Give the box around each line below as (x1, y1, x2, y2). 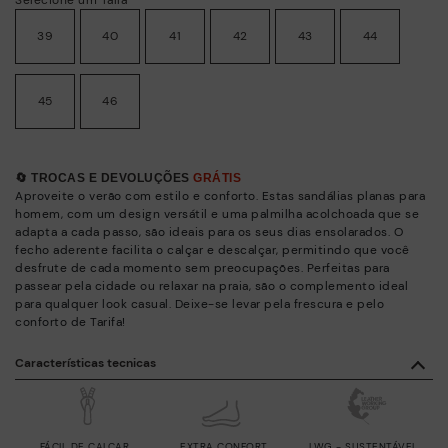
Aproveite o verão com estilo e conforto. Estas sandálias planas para (15, 187, 425, 204)
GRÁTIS (193, 170, 241, 185)
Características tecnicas (15, 354, 156, 371)
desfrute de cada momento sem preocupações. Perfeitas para (15, 259, 390, 276)
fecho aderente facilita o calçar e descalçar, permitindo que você (15, 241, 410, 258)
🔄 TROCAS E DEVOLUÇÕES (15, 170, 193, 185)
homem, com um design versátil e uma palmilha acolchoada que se (15, 205, 419, 222)
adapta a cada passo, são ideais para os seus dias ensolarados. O (15, 223, 403, 240)
